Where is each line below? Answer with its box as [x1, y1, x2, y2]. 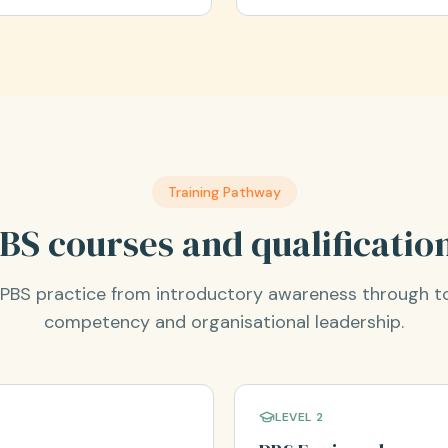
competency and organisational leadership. [44, 310, 404, 334]
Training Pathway [167, 183, 281, 201]
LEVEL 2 [275, 409, 324, 425]
